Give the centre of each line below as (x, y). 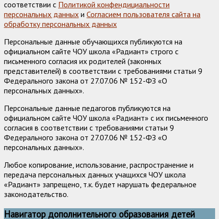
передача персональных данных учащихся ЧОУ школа (95, 175)
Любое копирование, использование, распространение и (99, 165)
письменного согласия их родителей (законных (83, 61)
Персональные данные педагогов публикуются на (87, 108)
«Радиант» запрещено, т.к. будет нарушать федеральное (100, 185)
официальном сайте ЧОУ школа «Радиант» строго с (91, 52)
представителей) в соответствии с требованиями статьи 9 (103, 71)
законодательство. (36, 194)
